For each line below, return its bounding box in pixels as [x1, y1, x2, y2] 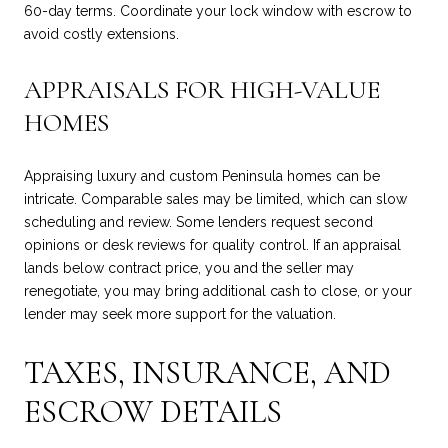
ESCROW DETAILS [24, 391, 282, 431]
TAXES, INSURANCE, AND [24, 352, 391, 392]
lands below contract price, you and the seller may [24, 260, 354, 277]
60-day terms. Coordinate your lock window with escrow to [24, 3, 412, 20]
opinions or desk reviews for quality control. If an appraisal [24, 237, 401, 254]
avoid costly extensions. [24, 26, 179, 43]
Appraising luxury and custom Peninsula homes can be [24, 168, 380, 185]
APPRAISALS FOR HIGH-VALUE [24, 73, 380, 105]
